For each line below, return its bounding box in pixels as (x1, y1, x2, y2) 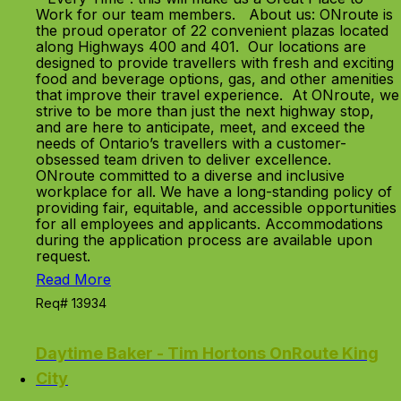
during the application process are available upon (36, 231, 372, 249)
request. (36, 247, 90, 265)
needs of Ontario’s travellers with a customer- (36, 134, 346, 152)
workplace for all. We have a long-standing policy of (36, 183, 392, 200)
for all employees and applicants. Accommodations (36, 215, 383, 233)
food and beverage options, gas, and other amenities (36, 70, 394, 88)
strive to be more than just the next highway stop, (36, 102, 374, 120)
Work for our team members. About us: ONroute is (36, 5, 393, 23)
